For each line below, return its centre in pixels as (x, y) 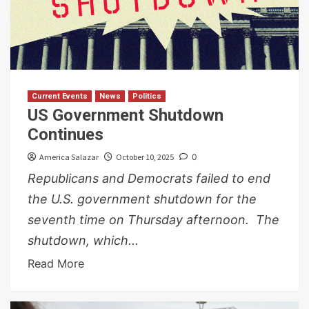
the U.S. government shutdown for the (142, 199)
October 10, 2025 (145, 157)
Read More (56, 264)
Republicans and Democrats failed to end (149, 179)
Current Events (60, 97)
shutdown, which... (83, 241)
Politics (147, 97)
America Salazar (69, 157)
